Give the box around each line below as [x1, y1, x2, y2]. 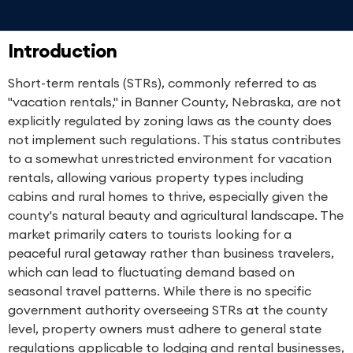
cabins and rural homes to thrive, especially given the [8, 188, 328, 204]
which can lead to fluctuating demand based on [8, 264, 295, 280]
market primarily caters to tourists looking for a [8, 226, 292, 242]
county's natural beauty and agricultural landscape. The [8, 207, 344, 223]
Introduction [8, 39, 117, 62]
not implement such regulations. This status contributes [8, 132, 341, 147]
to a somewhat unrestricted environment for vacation [8, 150, 332, 166]
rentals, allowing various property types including [8, 169, 303, 185]
